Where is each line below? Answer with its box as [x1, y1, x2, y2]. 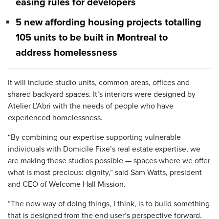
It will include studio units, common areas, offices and [8, 77, 190, 88]
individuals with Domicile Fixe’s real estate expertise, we [8, 144, 200, 154]
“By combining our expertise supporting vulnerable [8, 132, 181, 142]
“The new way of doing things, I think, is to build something [8, 198, 210, 209]
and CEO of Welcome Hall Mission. [8, 179, 126, 189]
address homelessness [16, 47, 117, 59]
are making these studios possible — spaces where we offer [8, 155, 210, 166]
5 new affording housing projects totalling [16, 17, 201, 29]
